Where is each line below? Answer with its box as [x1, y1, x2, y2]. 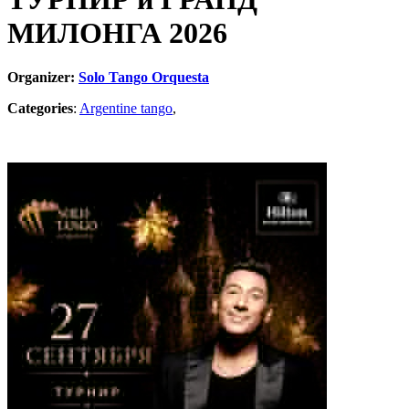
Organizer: [7, 69, 79, 86]
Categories [7, 100, 73, 117]
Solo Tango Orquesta [79, 69, 209, 86]
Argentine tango [79, 100, 173, 117]
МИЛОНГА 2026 [7, 16, 227, 49]
